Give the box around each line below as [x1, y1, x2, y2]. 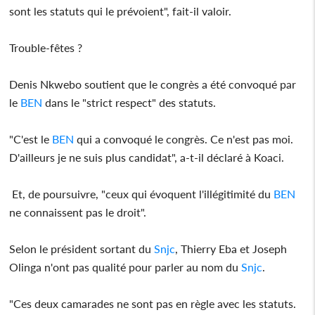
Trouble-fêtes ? [9, 40, 83, 54]
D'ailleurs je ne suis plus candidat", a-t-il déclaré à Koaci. [9, 150, 285, 164]
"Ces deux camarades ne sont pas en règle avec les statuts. [9, 296, 297, 310]
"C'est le [9, 131, 50, 146]
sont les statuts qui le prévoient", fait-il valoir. [9, 4, 232, 18]
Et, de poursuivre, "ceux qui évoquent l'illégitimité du [9, 186, 271, 200]
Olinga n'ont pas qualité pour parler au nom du [9, 259, 239, 274]
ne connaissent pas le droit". [9, 205, 150, 219]
